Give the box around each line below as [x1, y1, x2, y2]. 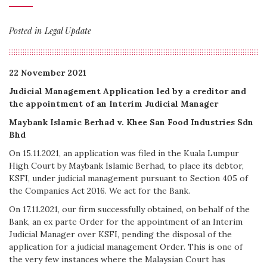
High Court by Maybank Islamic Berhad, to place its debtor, [9, 160, 244, 171]
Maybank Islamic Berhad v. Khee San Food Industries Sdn [9, 117, 253, 128]
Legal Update [45, 25, 91, 36]
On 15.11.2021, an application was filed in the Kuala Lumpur [9, 148, 239, 159]
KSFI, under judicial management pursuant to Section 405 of [9, 173, 248, 184]
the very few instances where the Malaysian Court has [9, 254, 225, 265]
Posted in [9, 25, 42, 36]
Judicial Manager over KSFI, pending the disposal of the [9, 229, 232, 240]
